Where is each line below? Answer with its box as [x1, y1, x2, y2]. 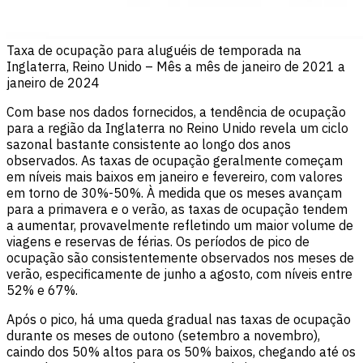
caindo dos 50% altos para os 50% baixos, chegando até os [6, 343, 356, 360]
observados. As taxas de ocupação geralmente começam [6, 152, 343, 169]
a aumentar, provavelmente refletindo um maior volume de [6, 216, 353, 233]
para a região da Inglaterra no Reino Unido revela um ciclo [6, 119, 348, 136]
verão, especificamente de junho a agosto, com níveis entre [6, 265, 352, 282]
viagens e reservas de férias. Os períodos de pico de [6, 233, 310, 250]
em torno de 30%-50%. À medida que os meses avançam [6, 184, 342, 201]
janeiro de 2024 [6, 74, 100, 91]
